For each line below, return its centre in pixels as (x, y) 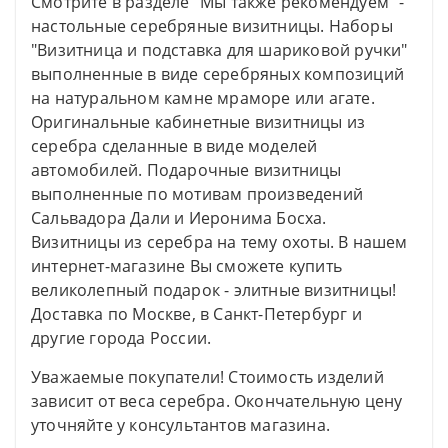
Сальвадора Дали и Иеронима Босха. (179, 218)
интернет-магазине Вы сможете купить (187, 266)
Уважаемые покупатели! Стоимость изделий (207, 377)
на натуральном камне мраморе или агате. (203, 98)
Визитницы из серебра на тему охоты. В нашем (219, 242)
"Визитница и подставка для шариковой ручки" (219, 50)
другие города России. (121, 338)
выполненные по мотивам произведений (197, 194)
